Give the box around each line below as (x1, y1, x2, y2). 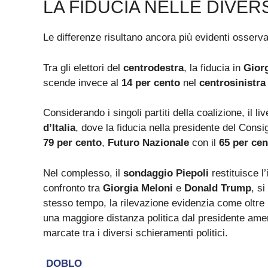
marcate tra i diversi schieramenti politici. (43, 227, 228, 239)
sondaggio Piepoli (123, 167, 209, 179)
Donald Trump (184, 182, 251, 194)
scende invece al (43, 77, 121, 89)
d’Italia (43, 122, 75, 134)
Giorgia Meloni (103, 182, 173, 194)
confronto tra (43, 182, 103, 194)
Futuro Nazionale (108, 137, 189, 149)
